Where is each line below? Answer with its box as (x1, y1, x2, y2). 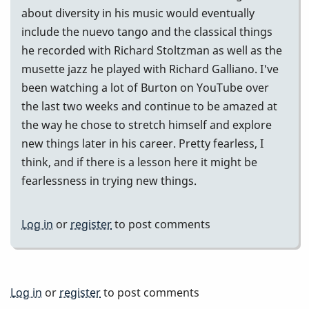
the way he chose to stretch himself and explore (21, 117, 272, 132)
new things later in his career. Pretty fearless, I (21, 135, 263, 151)
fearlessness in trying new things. (21, 172, 197, 188)
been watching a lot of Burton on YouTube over (21, 79, 269, 95)
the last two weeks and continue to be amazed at (21, 98, 277, 114)
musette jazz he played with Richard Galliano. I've (21, 61, 279, 77)
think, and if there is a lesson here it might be (21, 154, 257, 170)
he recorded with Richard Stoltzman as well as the (21, 42, 282, 58)
